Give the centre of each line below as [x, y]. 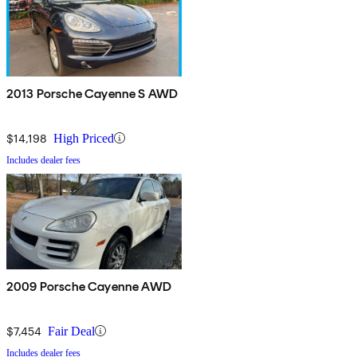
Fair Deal [71, 331]
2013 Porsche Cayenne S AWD [92, 93]
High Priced [84, 138]
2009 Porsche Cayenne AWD [89, 286]
